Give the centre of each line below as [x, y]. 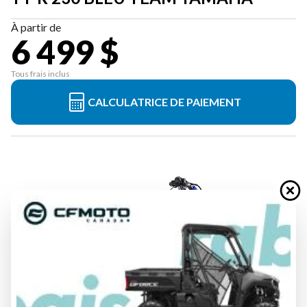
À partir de [36, 27]
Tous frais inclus [40, 74]
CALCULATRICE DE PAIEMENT [164, 102]
